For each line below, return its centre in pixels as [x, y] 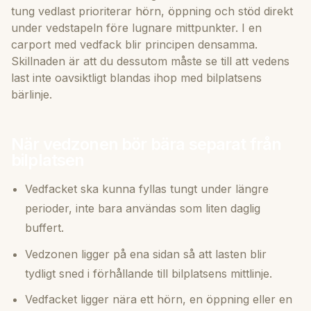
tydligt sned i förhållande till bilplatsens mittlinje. [149, 273]
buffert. [44, 227]
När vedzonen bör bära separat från [146, 144]
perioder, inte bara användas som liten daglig [143, 208]
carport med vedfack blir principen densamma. [134, 44]
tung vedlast [43, 11]
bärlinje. [32, 94]
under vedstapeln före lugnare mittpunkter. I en [136, 27]
